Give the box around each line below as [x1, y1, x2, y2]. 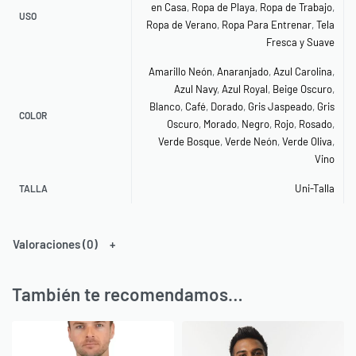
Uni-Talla [294, 181, 335, 195]
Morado [203, 117, 237, 130]
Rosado [298, 117, 332, 130]
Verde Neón [224, 134, 277, 148]
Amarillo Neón [148, 64, 212, 78]
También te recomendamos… [12, 282, 243, 305]
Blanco [149, 99, 180, 113]
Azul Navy [173, 82, 217, 95]
